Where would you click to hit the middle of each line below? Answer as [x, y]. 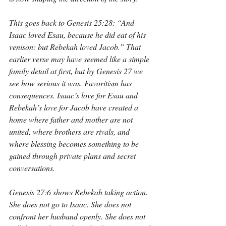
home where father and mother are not [72, 119]
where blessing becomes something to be [75, 144]
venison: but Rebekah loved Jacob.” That [76, 47]
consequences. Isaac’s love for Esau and [74, 95]
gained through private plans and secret [73, 156]
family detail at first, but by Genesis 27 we [77, 71]
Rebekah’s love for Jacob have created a [75, 107]
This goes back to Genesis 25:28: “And [73, 22]
